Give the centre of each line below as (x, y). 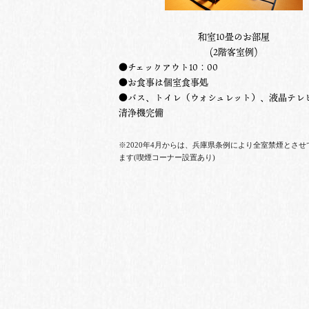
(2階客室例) (233, 52)
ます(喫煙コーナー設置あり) (167, 158)
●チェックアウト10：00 (168, 67)
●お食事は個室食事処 (163, 82)
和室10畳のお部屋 (233, 37)
